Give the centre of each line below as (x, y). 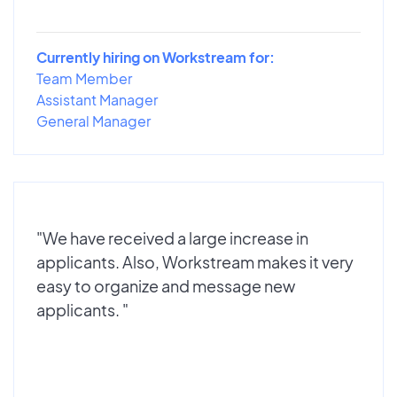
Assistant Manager (97, 99)
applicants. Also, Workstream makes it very (195, 261)
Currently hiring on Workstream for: (156, 57)
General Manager (93, 121)
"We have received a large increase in (172, 237)
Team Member (84, 78)
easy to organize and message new (166, 285)
